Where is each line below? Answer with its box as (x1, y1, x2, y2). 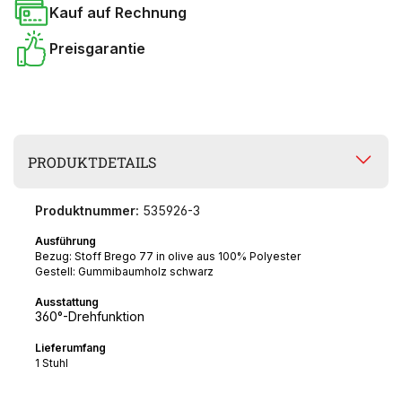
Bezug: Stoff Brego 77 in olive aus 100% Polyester (35, 249, 301, 264)
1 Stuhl (35, 356, 68, 371)
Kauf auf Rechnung (49, 3, 187, 22)
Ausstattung (35, 295, 99, 310)
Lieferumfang (35, 341, 106, 355)
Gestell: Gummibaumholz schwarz (35, 265, 216, 279)
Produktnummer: (35, 203, 139, 219)
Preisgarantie (49, 39, 145, 57)
